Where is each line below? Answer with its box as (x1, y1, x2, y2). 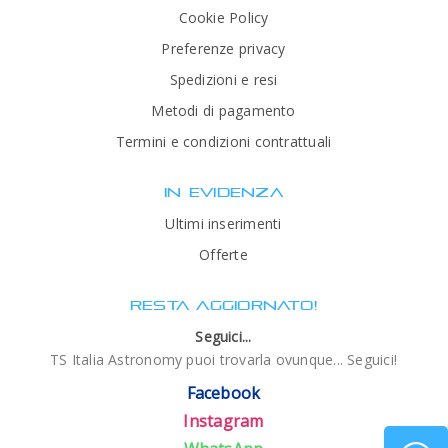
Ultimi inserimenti (165, 213, 282, 233)
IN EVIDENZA (164, 183, 283, 200)
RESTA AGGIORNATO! (130, 296, 317, 313)
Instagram (183, 409, 264, 432)
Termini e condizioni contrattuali (115, 131, 332, 151)
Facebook (186, 381, 261, 404)
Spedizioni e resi (169, 69, 278, 89)
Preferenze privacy (161, 38, 286, 58)
